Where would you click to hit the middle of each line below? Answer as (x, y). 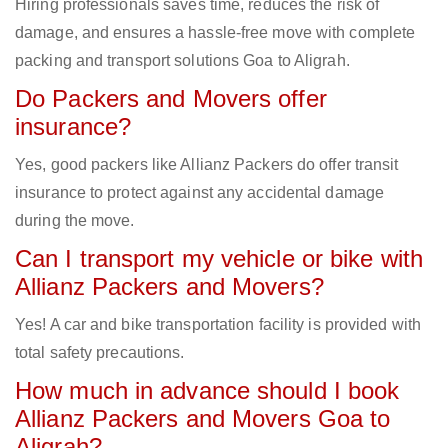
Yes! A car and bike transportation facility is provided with (218, 325)
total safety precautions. (100, 353)
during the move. (75, 221)
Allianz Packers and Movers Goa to (203, 419)
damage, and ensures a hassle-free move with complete (215, 33)
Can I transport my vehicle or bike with (219, 259)
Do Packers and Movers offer (171, 99)
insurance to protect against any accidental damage (200, 193)
